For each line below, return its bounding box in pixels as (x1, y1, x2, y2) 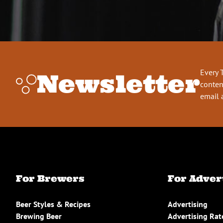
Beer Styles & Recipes (16, 199, 91, 209)
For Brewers (16, 172, 84, 184)
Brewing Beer (16, 211, 62, 221)
